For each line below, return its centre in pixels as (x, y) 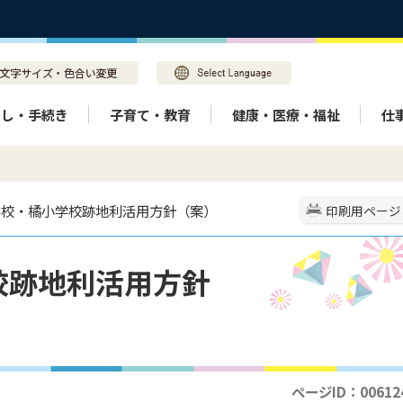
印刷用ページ (363, 210)
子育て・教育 (150, 114)
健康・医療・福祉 (286, 114)
